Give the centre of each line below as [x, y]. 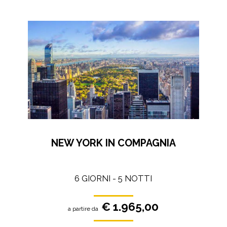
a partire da [83, 209]
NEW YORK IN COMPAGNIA [113, 143]
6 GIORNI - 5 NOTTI [113, 179]
